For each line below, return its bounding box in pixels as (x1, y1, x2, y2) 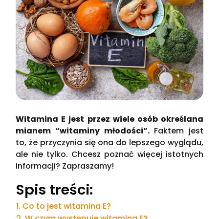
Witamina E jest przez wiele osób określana (16, 113, 203, 125)
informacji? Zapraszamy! (16, 160, 114, 172)
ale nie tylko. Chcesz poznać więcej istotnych (16, 149, 203, 160)
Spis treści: (16, 179, 93, 199)
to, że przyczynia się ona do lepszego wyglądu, (16, 137, 203, 149)
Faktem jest (149, 125, 203, 137)
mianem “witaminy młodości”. (16, 125, 150, 137)
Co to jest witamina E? (22, 200, 111, 212)
